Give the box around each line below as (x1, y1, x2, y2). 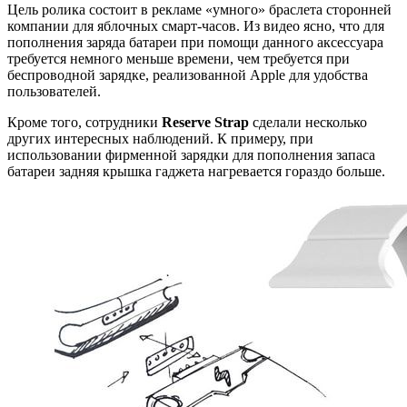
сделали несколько (249, 114, 367, 130)
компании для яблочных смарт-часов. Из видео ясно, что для (7, 17, 384, 34)
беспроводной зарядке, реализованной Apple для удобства (7, 66, 368, 83)
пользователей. (7, 83, 101, 99)
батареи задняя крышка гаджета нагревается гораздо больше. (7, 163, 385, 179)
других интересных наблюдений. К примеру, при (7, 130, 313, 146)
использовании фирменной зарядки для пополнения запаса (7, 146, 375, 163)
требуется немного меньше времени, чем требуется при (7, 50, 350, 66)
